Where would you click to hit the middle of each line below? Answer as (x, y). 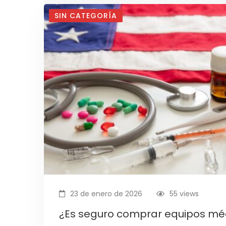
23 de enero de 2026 (105, 193)
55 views (184, 193)
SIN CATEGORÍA (86, 15)
